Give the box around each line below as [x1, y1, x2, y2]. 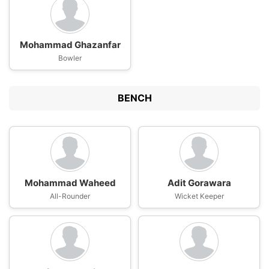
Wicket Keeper [174, 192, 224, 201]
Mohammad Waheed [24, 177, 116, 189]
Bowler [58, 53, 82, 62]
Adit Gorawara [167, 177, 231, 189]
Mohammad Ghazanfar [19, 39, 121, 50]
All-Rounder [50, 192, 90, 201]
